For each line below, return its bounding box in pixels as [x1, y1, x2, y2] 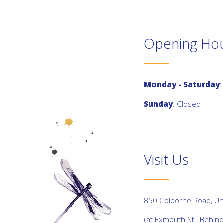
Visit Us [144, 149, 189, 169]
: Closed [173, 98, 201, 109]
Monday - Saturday [144, 79, 220, 90]
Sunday [144, 98, 173, 109]
